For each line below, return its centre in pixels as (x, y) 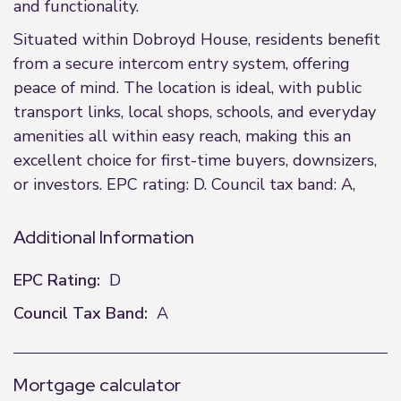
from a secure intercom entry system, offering (182, 64)
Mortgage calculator (97, 385)
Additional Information (104, 237)
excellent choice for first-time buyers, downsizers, (195, 160)
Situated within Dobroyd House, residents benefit (197, 39)
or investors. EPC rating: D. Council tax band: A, (184, 184)
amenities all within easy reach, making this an (182, 136)
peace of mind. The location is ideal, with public (188, 88)
